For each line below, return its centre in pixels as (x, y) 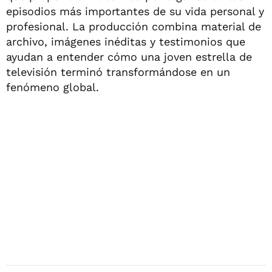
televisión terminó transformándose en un (118, 72)
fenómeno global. (53, 87)
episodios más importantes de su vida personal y (135, 11)
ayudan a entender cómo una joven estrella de (129, 57)
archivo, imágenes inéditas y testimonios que (126, 42)
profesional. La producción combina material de (134, 26)
